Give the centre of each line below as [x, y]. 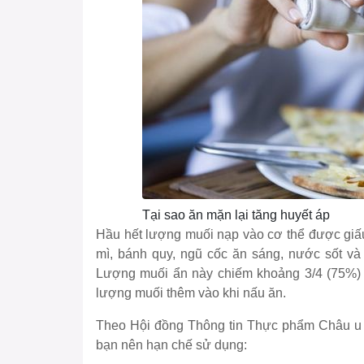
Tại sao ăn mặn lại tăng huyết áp [236, 215]
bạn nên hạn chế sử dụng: [171, 345]
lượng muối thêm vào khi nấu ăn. [191, 293]
